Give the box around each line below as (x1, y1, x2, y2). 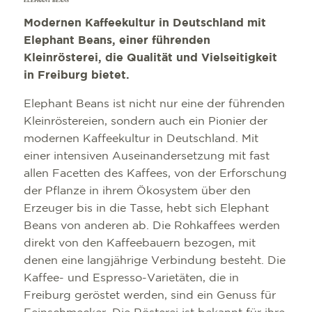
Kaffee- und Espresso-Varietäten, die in (24, 273, 240, 284)
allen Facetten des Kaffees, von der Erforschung (24, 169, 288, 180)
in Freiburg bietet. (24, 70, 130, 81)
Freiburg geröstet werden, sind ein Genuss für (24, 290, 276, 302)
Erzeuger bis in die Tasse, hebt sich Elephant (24, 203, 270, 214)
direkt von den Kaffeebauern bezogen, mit (24, 238, 256, 249)
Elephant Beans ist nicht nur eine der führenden (24, 99, 286, 110)
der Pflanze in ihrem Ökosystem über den (24, 186, 251, 197)
